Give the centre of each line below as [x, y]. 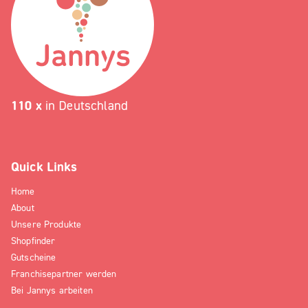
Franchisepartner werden [64, 273]
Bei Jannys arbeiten [52, 289]
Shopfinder [33, 240]
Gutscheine [34, 256]
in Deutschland [85, 105]
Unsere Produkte [46, 223]
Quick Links [44, 166]
